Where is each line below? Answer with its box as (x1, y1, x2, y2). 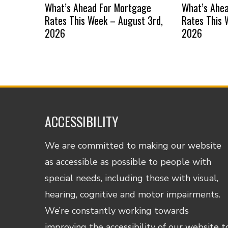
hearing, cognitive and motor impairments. (45, 188, 221, 201)
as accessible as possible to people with (45, 155, 212, 168)
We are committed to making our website (45, 139, 222, 152)
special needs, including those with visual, (45, 172, 219, 184)
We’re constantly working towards (45, 204, 189, 217)
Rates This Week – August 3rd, (44, 12, 163, 28)
